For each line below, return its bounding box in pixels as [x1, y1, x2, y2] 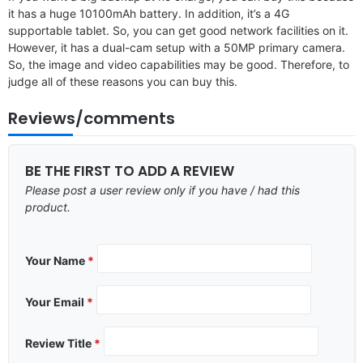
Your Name [25, 253, 88, 267]
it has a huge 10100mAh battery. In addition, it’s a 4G [8, 6, 289, 20]
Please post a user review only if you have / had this [25, 182, 300, 197]
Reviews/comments [8, 106, 175, 130]
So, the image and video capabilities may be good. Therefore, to [8, 57, 349, 71]
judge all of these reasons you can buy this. [8, 74, 237, 88]
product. [25, 199, 70, 214]
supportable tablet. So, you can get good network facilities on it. [8, 23, 348, 37]
